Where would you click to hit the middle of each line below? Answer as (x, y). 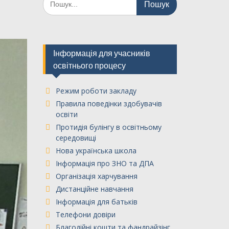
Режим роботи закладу (96, 91)
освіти (66, 114)
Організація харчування (96, 176)
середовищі (76, 138)
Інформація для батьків (96, 202)
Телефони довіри (85, 214)
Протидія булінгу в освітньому (108, 127)
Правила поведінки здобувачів (109, 104)
